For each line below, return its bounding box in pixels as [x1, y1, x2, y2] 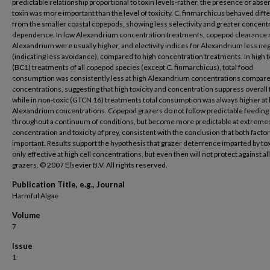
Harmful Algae [12, 191, 58, 200]
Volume [12, 210, 40, 220]
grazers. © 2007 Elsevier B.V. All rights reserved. [12, 160, 168, 169]
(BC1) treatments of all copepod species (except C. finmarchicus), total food [12, 63, 253, 72]
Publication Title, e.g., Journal [12, 180, 125, 189]
